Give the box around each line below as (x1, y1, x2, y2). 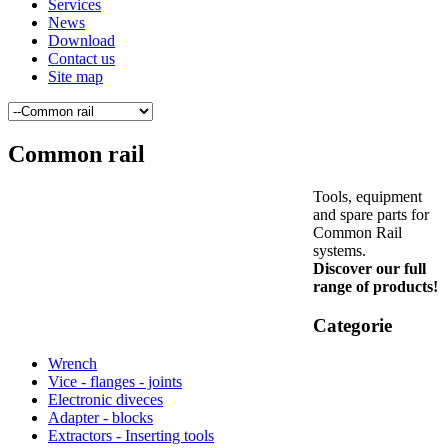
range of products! (313, 277, 438, 295)
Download (48, 32, 115, 49)
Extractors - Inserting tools (48, 427, 214, 445)
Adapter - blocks (48, 409, 153, 427)
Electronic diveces (48, 391, 163, 409)
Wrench (48, 355, 97, 373)
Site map (48, 68, 103, 85)
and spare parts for (313, 205, 429, 223)
